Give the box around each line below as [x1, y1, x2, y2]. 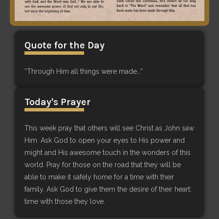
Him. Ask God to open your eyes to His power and [24, 136, 185, 144]
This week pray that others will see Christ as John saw [24, 124, 194, 132]
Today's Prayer [24, 96, 90, 108]
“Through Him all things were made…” [24, 67, 143, 75]
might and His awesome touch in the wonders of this [24, 148, 191, 156]
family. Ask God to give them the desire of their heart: [24, 185, 192, 193]
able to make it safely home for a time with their [24, 173, 174, 181]
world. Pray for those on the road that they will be [24, 160, 181, 169]
